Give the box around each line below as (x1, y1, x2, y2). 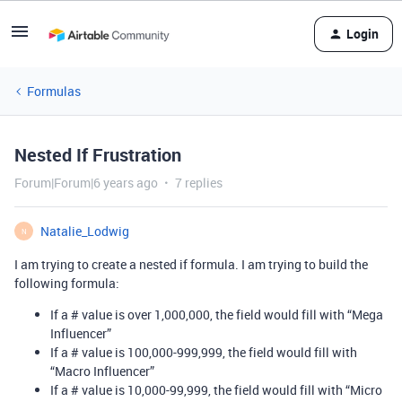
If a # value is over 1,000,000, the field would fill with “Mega (50, 306, 383, 323)
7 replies (175, 174, 223, 191)
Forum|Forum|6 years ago (14, 174, 158, 191)
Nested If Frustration (14, 143, 181, 167)
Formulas (27, 83, 81, 100)
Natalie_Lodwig (40, 223, 129, 240)
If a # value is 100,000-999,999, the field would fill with (50, 344, 357, 361)
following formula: (14, 275, 119, 292)
